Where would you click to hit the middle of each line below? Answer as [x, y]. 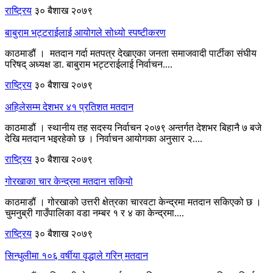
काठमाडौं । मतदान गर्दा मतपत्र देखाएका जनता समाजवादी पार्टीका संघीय [131, 53]
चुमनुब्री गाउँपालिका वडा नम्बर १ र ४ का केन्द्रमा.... [94, 213]
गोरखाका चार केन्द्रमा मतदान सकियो [69, 181]
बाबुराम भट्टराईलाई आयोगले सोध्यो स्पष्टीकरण [85, 32]
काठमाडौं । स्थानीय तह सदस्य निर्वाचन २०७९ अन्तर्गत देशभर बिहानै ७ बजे [133, 127]
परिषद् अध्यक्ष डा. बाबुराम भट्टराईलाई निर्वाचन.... [89, 64]
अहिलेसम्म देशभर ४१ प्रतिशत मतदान [69, 107]
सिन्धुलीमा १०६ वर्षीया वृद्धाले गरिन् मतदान [76, 255]
